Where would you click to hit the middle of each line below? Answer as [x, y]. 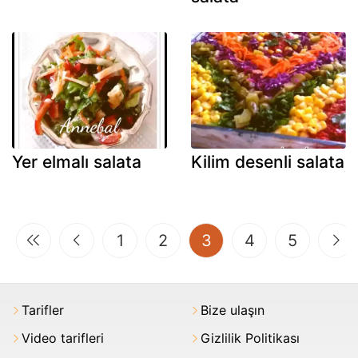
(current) [243, 239]
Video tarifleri [63, 338]
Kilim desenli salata [268, 161]
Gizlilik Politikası [250, 338]
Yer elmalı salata [77, 161]
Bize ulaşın [233, 310]
